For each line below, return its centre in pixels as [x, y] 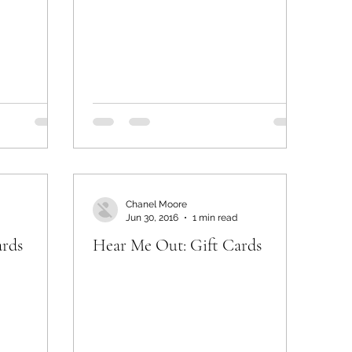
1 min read [215, 217]
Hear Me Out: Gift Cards [177, 245]
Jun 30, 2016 [152, 217]
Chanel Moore [156, 204]
